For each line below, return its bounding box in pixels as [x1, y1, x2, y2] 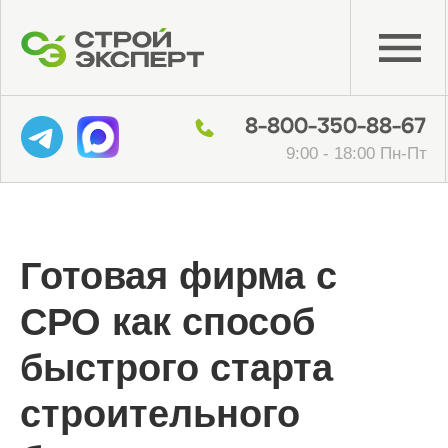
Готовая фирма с [20, 255, 337, 297]
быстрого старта [20, 347, 333, 389]
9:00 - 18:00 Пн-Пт [203, 103, 305, 117]
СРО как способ [20, 301, 315, 343]
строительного [20, 393, 300, 435]
